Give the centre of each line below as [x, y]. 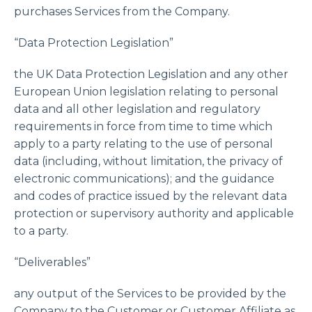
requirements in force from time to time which [143, 126]
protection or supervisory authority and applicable [154, 213]
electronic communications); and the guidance [144, 179]
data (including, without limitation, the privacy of [148, 161]
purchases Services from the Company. [122, 11]
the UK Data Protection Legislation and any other [151, 74]
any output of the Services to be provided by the [150, 294]
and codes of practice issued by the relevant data [150, 196]
